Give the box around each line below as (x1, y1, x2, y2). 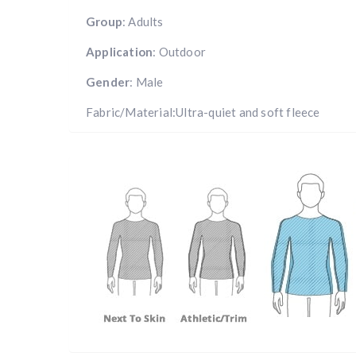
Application (86, 44, 153, 59)
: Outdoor (153, 44, 207, 59)
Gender (86, 74, 130, 89)
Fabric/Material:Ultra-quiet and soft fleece (86, 104, 320, 119)
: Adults (122, 14, 164, 29)
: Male (130, 74, 164, 89)
